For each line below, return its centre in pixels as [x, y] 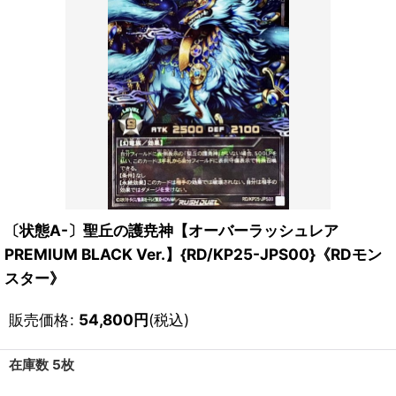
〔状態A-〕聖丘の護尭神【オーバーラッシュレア [171, 230]
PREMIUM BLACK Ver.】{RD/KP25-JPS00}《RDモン [193, 254]
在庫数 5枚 [42, 365]
